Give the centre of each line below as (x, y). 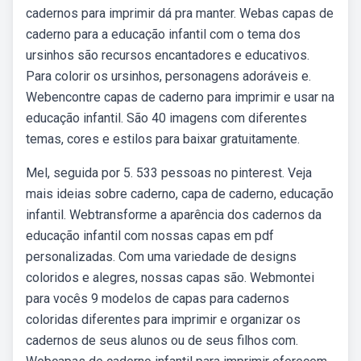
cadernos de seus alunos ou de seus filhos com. (162, 340)
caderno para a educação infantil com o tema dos (163, 34)
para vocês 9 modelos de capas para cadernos (158, 299)
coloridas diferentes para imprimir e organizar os (163, 320)
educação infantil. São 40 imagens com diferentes (166, 118)
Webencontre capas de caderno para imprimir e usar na (180, 97)
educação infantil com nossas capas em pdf (150, 236)
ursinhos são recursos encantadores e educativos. (168, 55)
